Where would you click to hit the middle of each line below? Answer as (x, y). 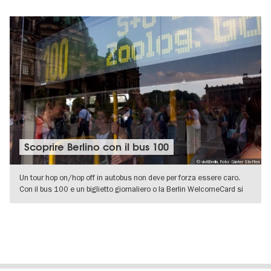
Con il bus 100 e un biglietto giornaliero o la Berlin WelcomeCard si (131, 189)
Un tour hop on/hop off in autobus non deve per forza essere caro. (130, 178)
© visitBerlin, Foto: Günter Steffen (228, 162)
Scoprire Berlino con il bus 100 (96, 147)
